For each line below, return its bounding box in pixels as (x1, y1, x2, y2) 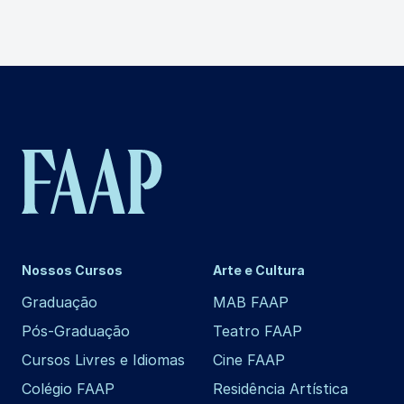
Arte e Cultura (213, 262, 305, 278)
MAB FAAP (213, 292, 289, 311)
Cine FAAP (213, 350, 285, 369)
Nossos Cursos (22, 262, 123, 278)
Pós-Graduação (22, 321, 130, 340)
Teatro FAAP (213, 321, 302, 340)
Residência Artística (213, 379, 348, 398)
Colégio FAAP (22, 379, 115, 398)
